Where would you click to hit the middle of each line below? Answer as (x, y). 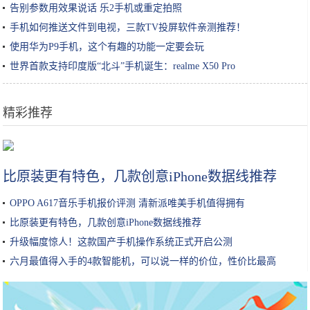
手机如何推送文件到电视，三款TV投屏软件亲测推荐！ (128, 27)
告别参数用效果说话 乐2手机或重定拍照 (96, 8)
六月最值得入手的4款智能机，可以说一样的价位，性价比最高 (143, 261)
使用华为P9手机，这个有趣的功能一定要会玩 (107, 47)
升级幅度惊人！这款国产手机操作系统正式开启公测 (121, 242)
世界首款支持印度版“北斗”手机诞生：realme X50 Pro (123, 66)
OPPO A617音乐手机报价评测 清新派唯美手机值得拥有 (128, 203)
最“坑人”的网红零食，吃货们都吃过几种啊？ (155, 142)
